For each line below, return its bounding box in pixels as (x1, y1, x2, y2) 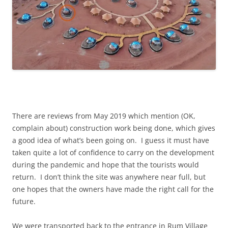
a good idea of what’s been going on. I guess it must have (12, 135, 209, 146)
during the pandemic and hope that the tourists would (12, 160, 199, 170)
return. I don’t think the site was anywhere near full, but (12, 172, 206, 182)
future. (12, 196, 36, 207)
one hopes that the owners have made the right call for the (12, 184, 214, 194)
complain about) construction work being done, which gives (12, 123, 215, 133)
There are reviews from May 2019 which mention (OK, (12, 111, 195, 121)
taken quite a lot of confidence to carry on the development (12, 148, 214, 158)
